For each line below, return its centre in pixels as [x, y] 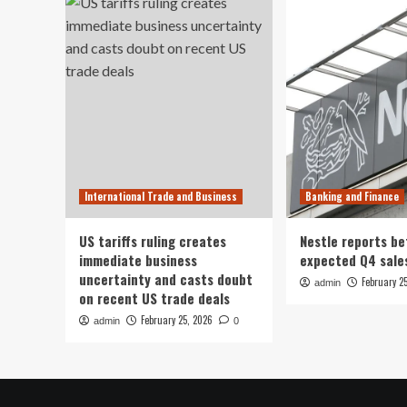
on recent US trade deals [154, 298]
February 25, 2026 [177, 320]
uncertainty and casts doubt [166, 279]
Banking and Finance [352, 196]
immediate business [138, 260]
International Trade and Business [161, 196]
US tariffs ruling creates [153, 241]
